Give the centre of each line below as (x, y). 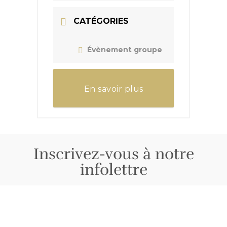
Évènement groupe (125, 50)
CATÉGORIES (101, 21)
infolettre (113, 170)
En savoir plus (113, 89)
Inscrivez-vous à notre (113, 154)
